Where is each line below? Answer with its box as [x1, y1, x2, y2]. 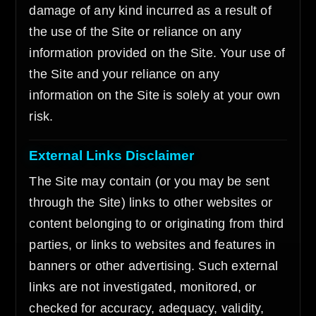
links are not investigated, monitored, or [29, 280, 257, 294]
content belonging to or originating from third [29, 217, 284, 231]
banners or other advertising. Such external [29, 259, 279, 273]
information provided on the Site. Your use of [29, 46, 286, 60]
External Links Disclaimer [29, 148, 195, 163]
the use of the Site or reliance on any [29, 25, 242, 39]
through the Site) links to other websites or [29, 195, 273, 209]
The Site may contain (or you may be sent [29, 174, 270, 188]
